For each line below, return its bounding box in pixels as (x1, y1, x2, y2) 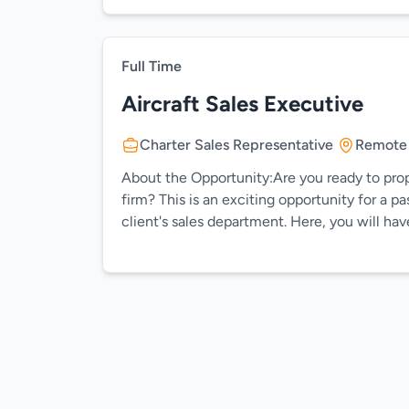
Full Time (121, 58, 182, 75)
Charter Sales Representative (140, 136, 333, 153)
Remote (355, 136, 407, 153)
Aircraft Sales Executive (121, 90, 363, 117)
